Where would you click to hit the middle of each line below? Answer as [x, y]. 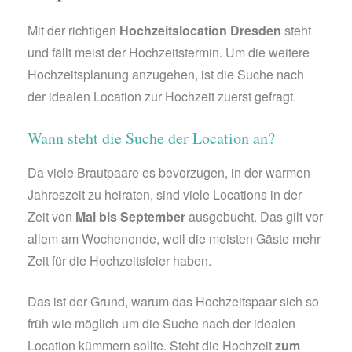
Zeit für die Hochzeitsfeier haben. [119, 261]
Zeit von [51, 217]
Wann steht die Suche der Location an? [151, 138]
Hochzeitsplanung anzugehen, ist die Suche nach [166, 75]
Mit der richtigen [73, 31]
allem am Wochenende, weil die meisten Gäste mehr [174, 239]
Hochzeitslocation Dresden [200, 31]
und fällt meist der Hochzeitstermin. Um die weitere [169, 53]
